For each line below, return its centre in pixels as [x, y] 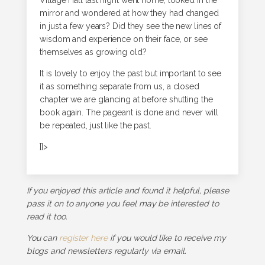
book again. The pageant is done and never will [129, 113]
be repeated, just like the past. [96, 126]
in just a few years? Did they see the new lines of [131, 26]
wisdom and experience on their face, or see [124, 39]
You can [43, 238]
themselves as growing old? [93, 52]
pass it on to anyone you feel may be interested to [122, 204]
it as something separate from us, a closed [119, 87]
